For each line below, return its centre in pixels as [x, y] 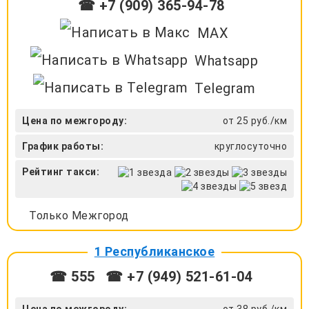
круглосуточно [250, 146]
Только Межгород [79, 215]
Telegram [225, 88]
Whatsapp [227, 60]
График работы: [63, 146]
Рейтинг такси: [61, 171]
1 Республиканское [154, 251]
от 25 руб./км [255, 120]
